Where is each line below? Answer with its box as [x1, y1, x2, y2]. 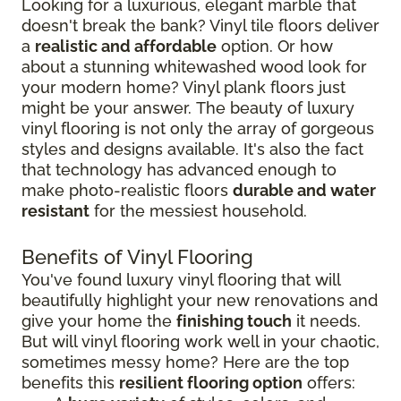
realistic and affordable [35, 37, 217, 56]
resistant [21, 201, 90, 221]
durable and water [233, 181, 376, 200]
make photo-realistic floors [21, 181, 233, 200]
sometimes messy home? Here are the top [21, 353, 349, 372]
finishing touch [176, 311, 292, 331]
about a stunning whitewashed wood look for [21, 57, 367, 77]
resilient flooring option [119, 373, 303, 393]
